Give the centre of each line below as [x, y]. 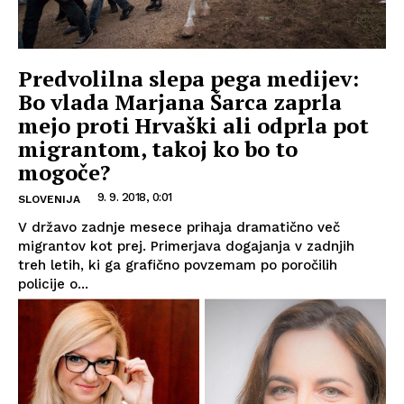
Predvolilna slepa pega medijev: [188, 79]
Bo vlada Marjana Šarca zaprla [180, 102]
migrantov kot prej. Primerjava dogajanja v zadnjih [186, 247]
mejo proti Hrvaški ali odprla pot [193, 126]
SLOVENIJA [49, 200]
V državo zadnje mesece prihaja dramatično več [179, 228]
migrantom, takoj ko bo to [158, 149]
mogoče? [64, 173]
